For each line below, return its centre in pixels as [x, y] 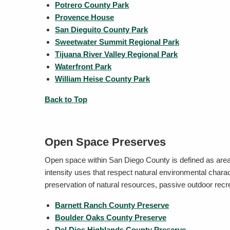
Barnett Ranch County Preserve [112, 205]
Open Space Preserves [105, 142]
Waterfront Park [83, 66]
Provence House [84, 17]
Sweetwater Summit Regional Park [117, 42]
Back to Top [66, 99]
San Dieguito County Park [101, 30]
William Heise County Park [102, 79]
